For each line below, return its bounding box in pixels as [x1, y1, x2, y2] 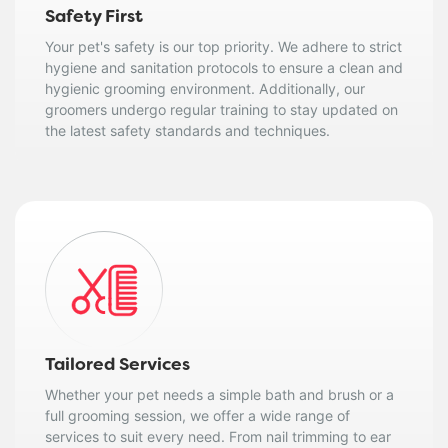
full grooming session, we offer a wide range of [45, 406, 350, 424]
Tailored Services [45, 357, 190, 374]
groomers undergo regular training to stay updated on [45, 100, 398, 118]
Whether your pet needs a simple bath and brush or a [45, 385, 394, 403]
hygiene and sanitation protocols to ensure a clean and [45, 58, 403, 76]
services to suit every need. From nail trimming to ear [45, 427, 391, 445]
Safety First [45, 9, 143, 26]
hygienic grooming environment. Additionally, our [45, 79, 365, 97]
